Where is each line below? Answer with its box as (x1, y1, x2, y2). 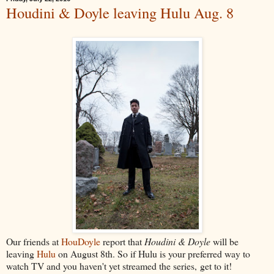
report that (100, 234, 144, 248)
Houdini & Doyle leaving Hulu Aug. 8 (6, 2, 234, 23)
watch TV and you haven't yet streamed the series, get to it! (6, 259, 232, 272)
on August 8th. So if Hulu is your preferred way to (56, 246, 250, 260)
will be (210, 234, 239, 248)
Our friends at (6, 234, 61, 248)
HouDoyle (61, 234, 100, 248)
